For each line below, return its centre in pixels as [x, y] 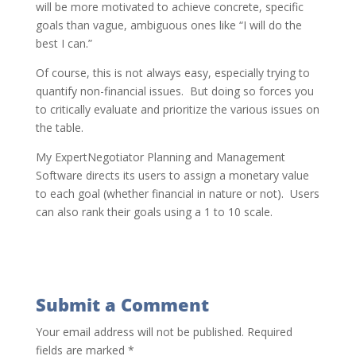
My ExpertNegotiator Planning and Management [160, 157]
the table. [59, 128]
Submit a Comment [122, 304]
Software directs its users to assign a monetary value [172, 175]
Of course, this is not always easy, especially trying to [172, 73]
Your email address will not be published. [139, 332]
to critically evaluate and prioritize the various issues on [177, 109]
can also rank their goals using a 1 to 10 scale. [154, 212]
